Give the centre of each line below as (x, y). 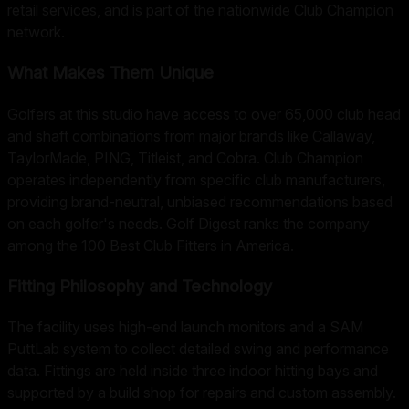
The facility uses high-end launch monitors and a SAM (185, 327)
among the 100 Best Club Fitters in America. (151, 245)
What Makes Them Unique (110, 73)
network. (36, 32)
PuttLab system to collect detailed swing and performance (198, 349)
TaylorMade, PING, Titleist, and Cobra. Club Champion (185, 157)
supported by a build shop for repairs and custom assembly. (202, 393)
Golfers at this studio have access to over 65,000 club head (204, 114)
